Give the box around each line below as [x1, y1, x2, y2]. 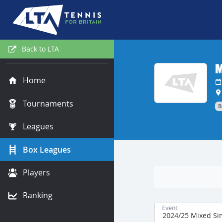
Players [22, 166, 50, 178]
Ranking [22, 190, 53, 201]
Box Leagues [22, 144, 71, 155]
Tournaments [22, 98, 73, 109]
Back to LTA [21, 44, 59, 54]
